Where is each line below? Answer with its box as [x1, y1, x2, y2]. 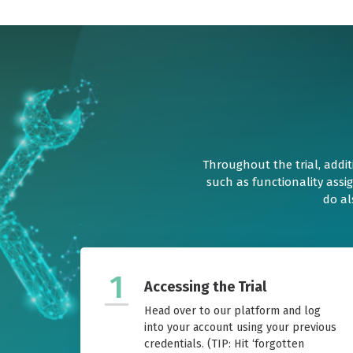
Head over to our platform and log [144, 304, 321, 318]
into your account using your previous [144, 321, 336, 335]
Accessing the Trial [144, 278, 266, 296]
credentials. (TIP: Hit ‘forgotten [144, 337, 304, 351]
